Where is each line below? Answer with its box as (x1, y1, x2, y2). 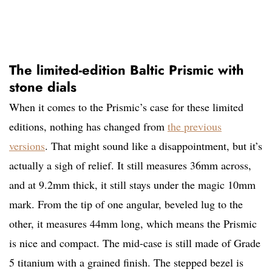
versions (9, 138, 45, 154)
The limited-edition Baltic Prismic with (9, 60, 244, 80)
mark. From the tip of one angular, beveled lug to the (9, 197, 243, 212)
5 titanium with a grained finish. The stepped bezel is (9, 255, 243, 270)
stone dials (9, 77, 76, 97)
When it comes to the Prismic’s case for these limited (9, 100, 243, 115)
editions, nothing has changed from (9, 119, 168, 134)
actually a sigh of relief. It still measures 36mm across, (9, 158, 251, 173)
